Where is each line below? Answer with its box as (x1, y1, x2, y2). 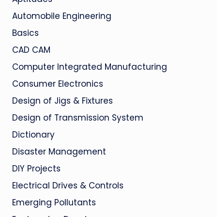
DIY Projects (12, 163, 61, 174)
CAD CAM (12, 44, 50, 56)
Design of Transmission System (12, 112, 143, 124)
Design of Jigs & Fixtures (12, 95, 113, 107)
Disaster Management (12, 146, 106, 157)
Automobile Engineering (12, 10, 111, 22)
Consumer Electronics (12, 78, 103, 90)
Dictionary (12, 129, 55, 140)
